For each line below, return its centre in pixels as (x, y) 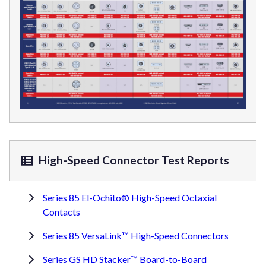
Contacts (61, 211)
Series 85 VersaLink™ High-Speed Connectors (136, 235)
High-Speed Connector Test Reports (133, 160)
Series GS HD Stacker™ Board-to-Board (125, 259)
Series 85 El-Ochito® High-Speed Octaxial (130, 197)
